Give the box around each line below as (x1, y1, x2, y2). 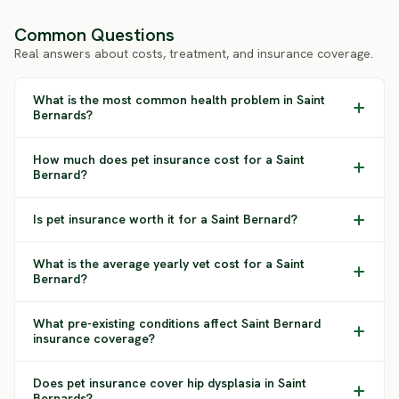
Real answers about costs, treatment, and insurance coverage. (14, 45, 373, 61)
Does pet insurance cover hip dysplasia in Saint (33, 375, 306, 391)
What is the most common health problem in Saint (33, 92, 325, 108)
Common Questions (14, 23, 175, 46)
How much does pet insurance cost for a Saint (33, 151, 305, 167)
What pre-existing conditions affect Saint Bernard (33, 315, 321, 331)
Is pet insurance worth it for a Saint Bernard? (33, 211, 297, 227)
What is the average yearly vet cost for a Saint (33, 256, 305, 272)
